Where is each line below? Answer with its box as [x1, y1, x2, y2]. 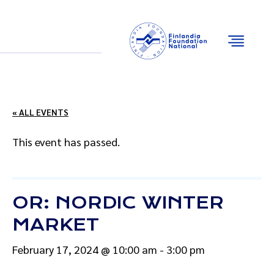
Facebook [50, 33, 92, 46]
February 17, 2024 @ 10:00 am [12, 242, 157, 256]
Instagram [70, 33, 113, 46]
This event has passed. [12, 135, 120, 149]
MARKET [12, 215, 99, 235]
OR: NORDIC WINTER [12, 193, 224, 213]
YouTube [91, 33, 127, 46]
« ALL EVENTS [12, 106, 68, 117]
